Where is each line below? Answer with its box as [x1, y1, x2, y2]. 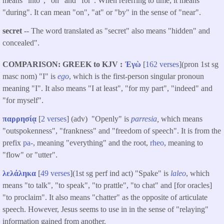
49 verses [40, 168, 70, 177]
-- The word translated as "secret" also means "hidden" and [24, 26, 210, 35]
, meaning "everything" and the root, [33, 138, 150, 147]
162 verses [145, 60, 179, 69]
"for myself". [2, 96, 43, 105]
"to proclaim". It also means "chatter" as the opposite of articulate [2, 192, 207, 201]
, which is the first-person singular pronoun [69, 72, 204, 81]
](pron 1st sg [179, 60, 218, 69]
